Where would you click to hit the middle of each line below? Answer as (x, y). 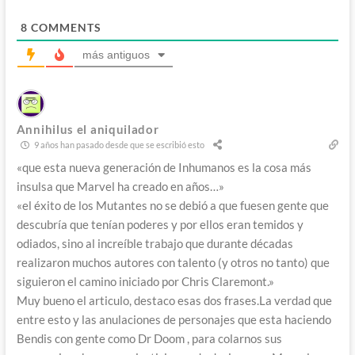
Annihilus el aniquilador (88, 129)
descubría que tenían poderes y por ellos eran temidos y (160, 224)
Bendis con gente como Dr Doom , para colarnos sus (149, 338)
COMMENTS (64, 27)
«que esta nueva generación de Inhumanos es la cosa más (164, 167)
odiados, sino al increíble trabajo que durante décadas (155, 243)
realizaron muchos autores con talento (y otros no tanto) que (173, 262)
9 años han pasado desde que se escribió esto (118, 145)
